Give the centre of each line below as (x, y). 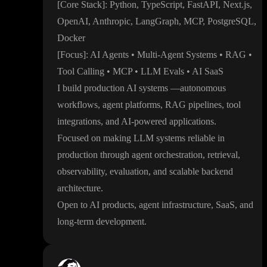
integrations (79, 122)
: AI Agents (108, 55)
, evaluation (127, 172)
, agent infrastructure (173, 205)
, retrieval (220, 155)
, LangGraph (155, 21)
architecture (79, 188)
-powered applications (173, 122)
